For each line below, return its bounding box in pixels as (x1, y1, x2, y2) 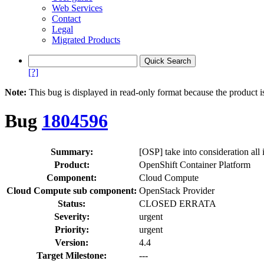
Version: (55, 237, 88, 247)
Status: (58, 198, 85, 209)
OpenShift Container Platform (139, 159, 250, 170)
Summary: (50, 146, 93, 157)
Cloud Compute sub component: (6, 185, 137, 196)
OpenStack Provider (139, 185, 214, 196)
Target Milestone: (37, 250, 107, 260)
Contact (52, 14, 81, 24)
